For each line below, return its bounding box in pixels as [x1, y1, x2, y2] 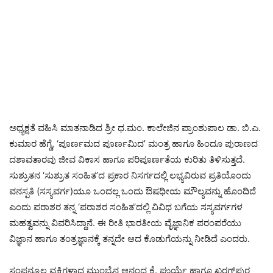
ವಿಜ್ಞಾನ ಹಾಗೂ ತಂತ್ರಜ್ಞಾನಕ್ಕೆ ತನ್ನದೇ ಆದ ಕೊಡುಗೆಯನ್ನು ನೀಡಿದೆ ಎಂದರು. [9, 232, 250, 244]
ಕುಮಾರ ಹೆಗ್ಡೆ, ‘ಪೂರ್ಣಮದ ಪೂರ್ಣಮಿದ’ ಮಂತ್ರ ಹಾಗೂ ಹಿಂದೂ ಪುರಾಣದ [9, 137, 258, 149]
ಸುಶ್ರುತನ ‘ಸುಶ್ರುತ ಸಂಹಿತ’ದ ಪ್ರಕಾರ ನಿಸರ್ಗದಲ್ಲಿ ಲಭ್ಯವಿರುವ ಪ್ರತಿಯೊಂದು [9, 169, 251, 181]
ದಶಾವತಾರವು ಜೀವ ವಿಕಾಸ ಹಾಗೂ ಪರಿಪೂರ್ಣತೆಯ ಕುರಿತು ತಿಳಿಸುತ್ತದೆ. [9, 153, 245, 165]
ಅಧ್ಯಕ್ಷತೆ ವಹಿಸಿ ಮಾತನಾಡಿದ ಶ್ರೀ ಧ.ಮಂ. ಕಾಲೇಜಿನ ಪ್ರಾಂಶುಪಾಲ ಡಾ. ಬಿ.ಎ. [9, 121, 261, 133]
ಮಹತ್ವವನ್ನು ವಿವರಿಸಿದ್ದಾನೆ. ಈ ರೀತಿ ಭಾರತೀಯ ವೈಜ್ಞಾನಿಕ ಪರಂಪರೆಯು [9, 216, 241, 229]
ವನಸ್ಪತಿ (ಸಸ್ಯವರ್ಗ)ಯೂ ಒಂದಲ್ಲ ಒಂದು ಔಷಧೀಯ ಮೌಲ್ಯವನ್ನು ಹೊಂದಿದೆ [9, 185, 256, 197]
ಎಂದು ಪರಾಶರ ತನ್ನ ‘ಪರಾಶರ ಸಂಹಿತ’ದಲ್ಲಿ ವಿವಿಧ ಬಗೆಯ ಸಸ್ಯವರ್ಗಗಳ [9, 200, 243, 213]
